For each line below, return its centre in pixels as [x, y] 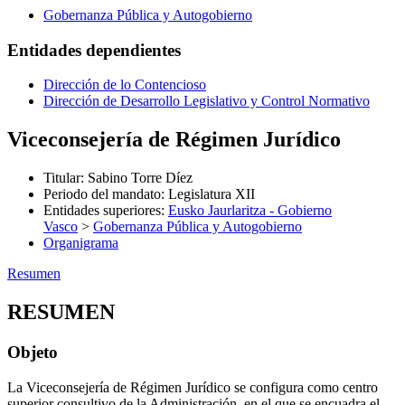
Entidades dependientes [94, 50]
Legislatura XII [212, 194]
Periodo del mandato [102, 194]
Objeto [33, 352]
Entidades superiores [102, 211]
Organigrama [81, 243]
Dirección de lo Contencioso [125, 85]
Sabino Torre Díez [140, 178]
